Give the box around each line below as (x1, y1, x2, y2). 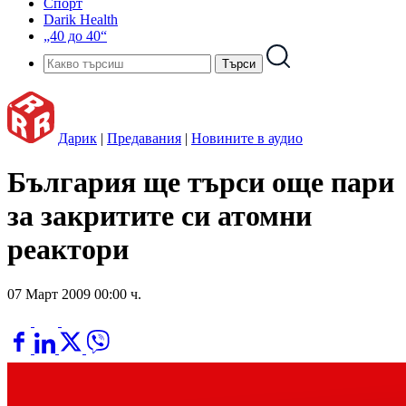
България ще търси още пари (7, 166, 394, 199)
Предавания (107, 130, 181, 146)
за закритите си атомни (7, 199, 312, 233)
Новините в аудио (191, 130, 303, 146)
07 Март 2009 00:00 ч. (7, 285, 141, 302)
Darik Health (43, 12, 118, 27)
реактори (7, 233, 129, 266)
